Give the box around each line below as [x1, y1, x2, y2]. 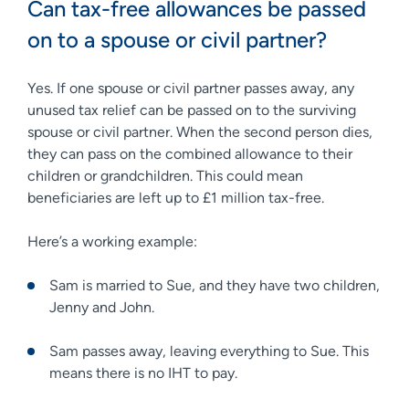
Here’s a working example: [27, 232, 201, 250]
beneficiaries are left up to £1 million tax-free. [27, 188, 331, 206]
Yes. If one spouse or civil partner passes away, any [27, 79, 354, 97]
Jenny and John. [49, 298, 158, 316]
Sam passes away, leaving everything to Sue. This [49, 341, 369, 360]
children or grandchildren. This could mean [27, 166, 303, 184]
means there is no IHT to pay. [49, 363, 241, 382]
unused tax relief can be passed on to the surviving [27, 100, 356, 119]
